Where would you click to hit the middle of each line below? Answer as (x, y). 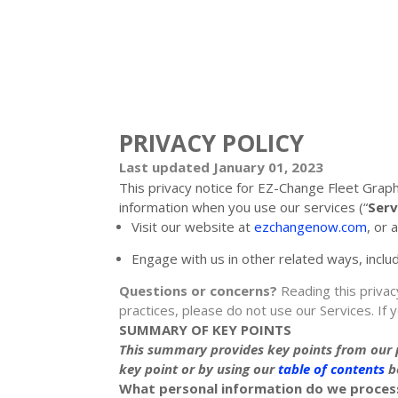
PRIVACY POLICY (212, 143)
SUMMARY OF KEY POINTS (206, 329)
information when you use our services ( (242, 207)
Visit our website (183, 226)
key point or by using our (199, 368)
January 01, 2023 (269, 167)
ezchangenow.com (311, 226)
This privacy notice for (189, 187)
